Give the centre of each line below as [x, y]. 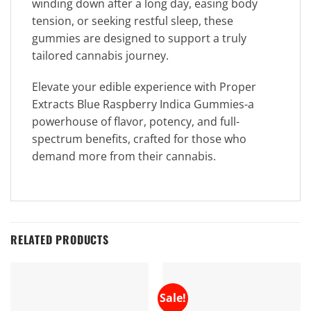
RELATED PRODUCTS [60, 240]
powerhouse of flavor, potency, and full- [136, 122]
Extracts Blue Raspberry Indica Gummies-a [143, 104]
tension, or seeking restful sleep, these [133, 20]
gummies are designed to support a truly [139, 38]
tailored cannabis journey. [100, 55]
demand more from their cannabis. [124, 157]
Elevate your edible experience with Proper [144, 87]
